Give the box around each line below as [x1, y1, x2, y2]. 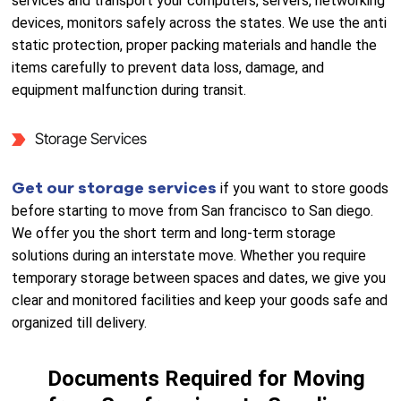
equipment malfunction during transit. [12, 81, 247, 98]
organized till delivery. [12, 314, 148, 331]
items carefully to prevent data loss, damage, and [12, 59, 325, 76]
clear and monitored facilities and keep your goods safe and [12, 292, 388, 309]
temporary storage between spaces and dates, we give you [12, 269, 387, 286]
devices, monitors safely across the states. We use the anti [12, 14, 388, 31]
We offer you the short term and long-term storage [12, 225, 337, 242]
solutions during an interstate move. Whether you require [12, 247, 367, 264]
